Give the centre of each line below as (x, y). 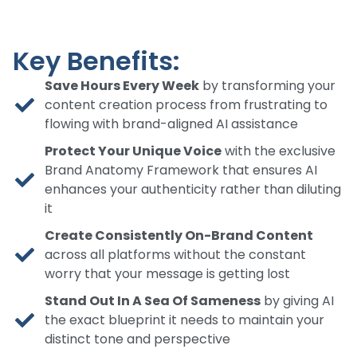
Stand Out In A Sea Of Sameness (153, 301)
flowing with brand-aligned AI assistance (171, 124)
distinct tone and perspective (137, 339)
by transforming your (267, 86)
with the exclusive (279, 151)
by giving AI (297, 301)
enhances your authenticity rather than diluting (193, 190)
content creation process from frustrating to (186, 105)
